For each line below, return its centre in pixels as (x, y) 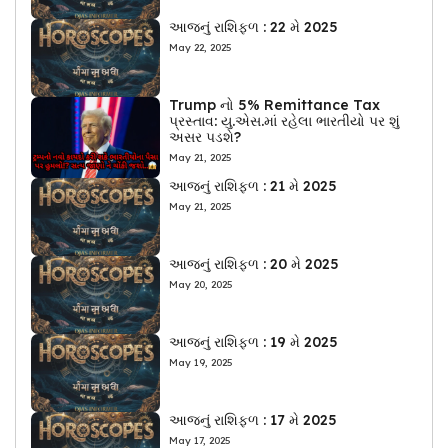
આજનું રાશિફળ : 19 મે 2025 (254, 341)
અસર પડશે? (205, 137)
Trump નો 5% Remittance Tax (275, 105)
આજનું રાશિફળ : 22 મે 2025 (254, 27)
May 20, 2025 (201, 284)
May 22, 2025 (201, 48)
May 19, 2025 (201, 362)
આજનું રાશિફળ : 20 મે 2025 (254, 263)
